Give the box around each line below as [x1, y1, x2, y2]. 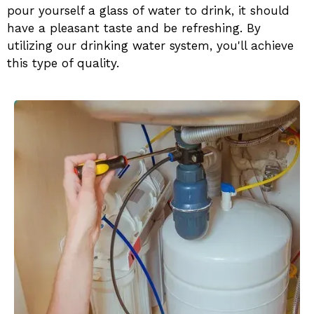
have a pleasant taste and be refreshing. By [7, 21, 261, 35]
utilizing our [7, 39, 76, 53]
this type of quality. [7, 56, 119, 70]
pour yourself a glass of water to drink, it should [7, 4, 289, 18]
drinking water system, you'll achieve [81, 39, 294, 53]
